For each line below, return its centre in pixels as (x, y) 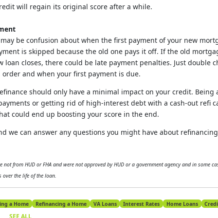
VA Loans (105, 204)
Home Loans (182, 204)
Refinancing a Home (61, 204)
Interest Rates (142, 204)
